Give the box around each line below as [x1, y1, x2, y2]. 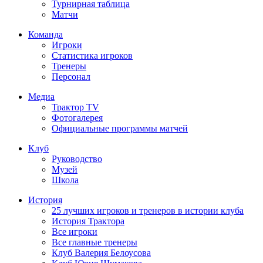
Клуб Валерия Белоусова [52, 247, 151, 258]
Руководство [52, 153, 102, 164]
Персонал [52, 71, 90, 82]
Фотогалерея [52, 112, 103, 123]
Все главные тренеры [52, 237, 137, 247]
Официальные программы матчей [52, 123, 188, 133]
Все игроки [52, 226, 97, 237]
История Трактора [52, 215, 124, 226]
